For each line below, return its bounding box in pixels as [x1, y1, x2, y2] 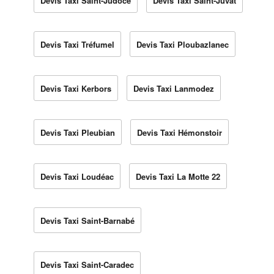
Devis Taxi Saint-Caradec [40, 258, 134, 270]
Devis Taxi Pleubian [40, 126, 115, 138]
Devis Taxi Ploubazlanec [136, 38, 229, 50]
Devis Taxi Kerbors [40, 82, 111, 94]
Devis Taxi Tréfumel [40, 38, 114, 50]
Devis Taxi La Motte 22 [136, 170, 220, 182]
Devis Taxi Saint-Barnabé [40, 214, 135, 226]
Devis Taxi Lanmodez [133, 82, 214, 94]
